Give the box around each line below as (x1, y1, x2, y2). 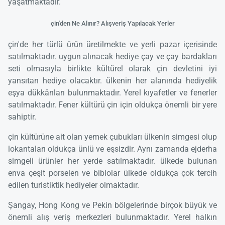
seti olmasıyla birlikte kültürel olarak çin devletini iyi (8, 63, 217, 73)
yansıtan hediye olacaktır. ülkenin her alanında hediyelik (8, 75, 217, 85)
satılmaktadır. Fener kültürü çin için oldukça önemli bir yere (8, 99, 217, 109)
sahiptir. (8, 111, 36, 122)
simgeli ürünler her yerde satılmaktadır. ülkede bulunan (8, 156, 217, 166)
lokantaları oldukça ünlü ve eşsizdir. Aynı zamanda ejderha (8, 144, 217, 154)
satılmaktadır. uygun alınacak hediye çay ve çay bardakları (8, 51, 217, 61)
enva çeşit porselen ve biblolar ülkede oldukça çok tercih (8, 168, 217, 178)
